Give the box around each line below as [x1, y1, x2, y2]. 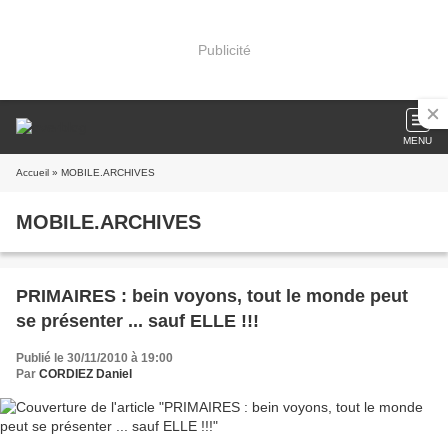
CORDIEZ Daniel [39, 367, 132, 381]
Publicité [197, 41, 251, 58]
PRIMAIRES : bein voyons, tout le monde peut [16, 286, 408, 306]
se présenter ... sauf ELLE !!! [16, 311, 259, 331]
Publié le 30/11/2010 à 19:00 [16, 351, 173, 365]
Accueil [16, 167, 49, 178]
